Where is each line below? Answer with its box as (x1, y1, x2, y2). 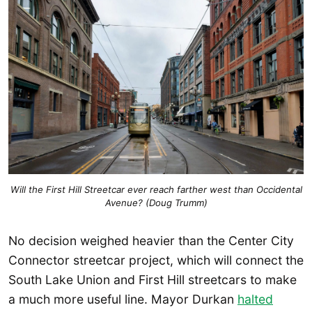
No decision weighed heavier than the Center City (8, 233, 294, 249)
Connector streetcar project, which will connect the (8, 253, 304, 268)
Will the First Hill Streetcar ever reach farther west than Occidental (10, 183, 302, 195)
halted (237, 292, 273, 307)
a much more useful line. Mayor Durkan (8, 292, 237, 307)
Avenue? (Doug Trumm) (104, 196, 208, 208)
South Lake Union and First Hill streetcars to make (8, 272, 297, 288)
